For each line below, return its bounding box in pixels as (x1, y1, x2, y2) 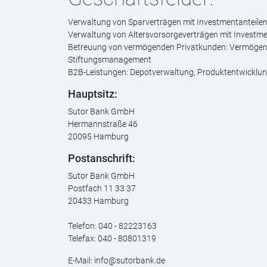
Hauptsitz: (68, 88, 117, 100)
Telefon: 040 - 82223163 (68, 221, 157, 231)
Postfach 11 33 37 (68, 184, 136, 193)
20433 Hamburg (68, 196, 129, 206)
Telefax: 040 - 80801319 (68, 234, 156, 243)
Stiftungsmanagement (68, 55, 151, 64)
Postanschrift (68, 153, 132, 164)
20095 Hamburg (68, 132, 129, 141)
